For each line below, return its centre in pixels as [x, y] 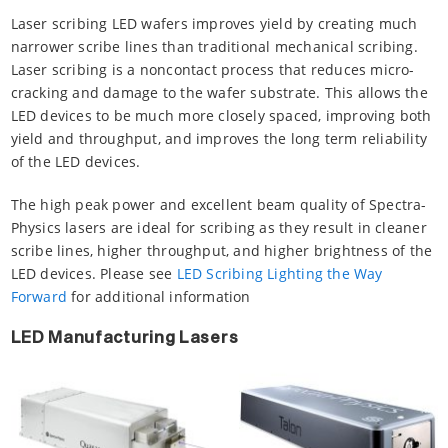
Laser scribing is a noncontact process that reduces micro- [212, 70]
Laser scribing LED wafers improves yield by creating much [214, 24]
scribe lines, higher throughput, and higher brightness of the [221, 251]
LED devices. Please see [93, 274]
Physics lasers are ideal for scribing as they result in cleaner [218, 228]
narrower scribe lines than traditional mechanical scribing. [214, 47]
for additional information [158, 297]
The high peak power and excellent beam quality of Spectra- [218, 205]
